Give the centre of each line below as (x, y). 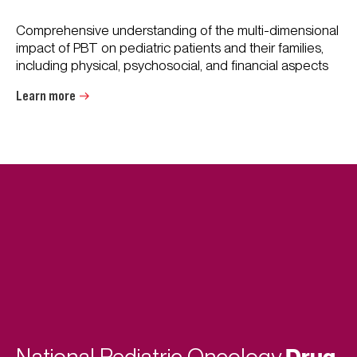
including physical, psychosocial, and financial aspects (172, 65)
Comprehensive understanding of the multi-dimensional (177, 30)
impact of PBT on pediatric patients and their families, (170, 48)
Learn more (46, 96)
